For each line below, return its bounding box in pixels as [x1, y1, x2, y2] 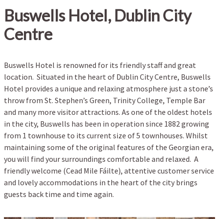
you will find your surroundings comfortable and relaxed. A [4, 154, 198, 164]
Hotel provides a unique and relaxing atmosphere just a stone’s [4, 84, 213, 94]
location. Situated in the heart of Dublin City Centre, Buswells [4, 72, 211, 82]
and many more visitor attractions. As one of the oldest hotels [4, 107, 212, 117]
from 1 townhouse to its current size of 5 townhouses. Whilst [4, 131, 208, 141]
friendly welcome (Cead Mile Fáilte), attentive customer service [4, 166, 214, 176]
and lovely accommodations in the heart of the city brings [4, 177, 197, 188]
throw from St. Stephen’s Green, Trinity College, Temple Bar [4, 95, 205, 106]
